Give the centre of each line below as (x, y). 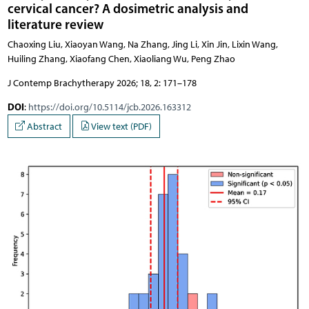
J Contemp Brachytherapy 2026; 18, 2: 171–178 (102, 83)
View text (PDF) (121, 126)
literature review (55, 24)
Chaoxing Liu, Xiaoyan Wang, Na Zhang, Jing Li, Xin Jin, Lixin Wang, (142, 45)
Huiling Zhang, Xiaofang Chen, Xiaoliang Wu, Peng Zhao (121, 59)
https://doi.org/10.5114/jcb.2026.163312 (109, 108)
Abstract (43, 126)
